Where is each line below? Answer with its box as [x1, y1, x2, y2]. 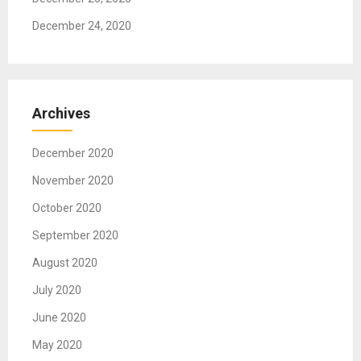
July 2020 [32, 284, 81, 297]
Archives [32, 105, 90, 122]
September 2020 [32, 229, 118, 243]
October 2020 [32, 201, 102, 215]
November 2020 [32, 174, 114, 188]
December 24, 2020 [32, 19, 131, 33]
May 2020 [32, 338, 82, 352]
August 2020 [32, 256, 98, 270]
